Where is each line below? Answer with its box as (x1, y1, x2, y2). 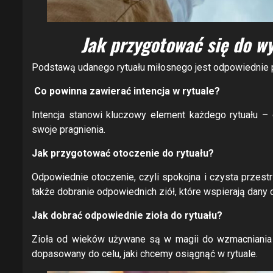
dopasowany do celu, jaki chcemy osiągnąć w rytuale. (32, 248, 258, 260)
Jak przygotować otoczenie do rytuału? (32, 147, 214, 160)
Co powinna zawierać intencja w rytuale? (32, 85, 220, 97)
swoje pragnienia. (32, 124, 105, 136)
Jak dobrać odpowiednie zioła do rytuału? (32, 210, 222, 222)
